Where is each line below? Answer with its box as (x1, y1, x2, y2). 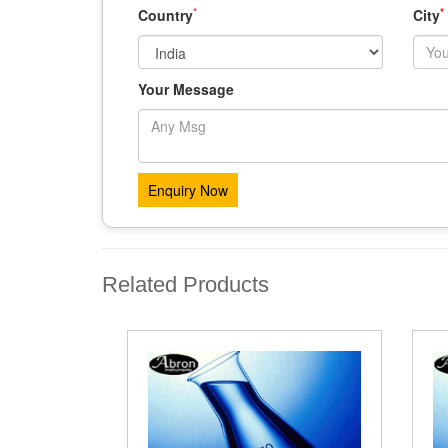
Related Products (102, 272, 269, 297)
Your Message (138, 79, 234, 99)
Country (138, 5, 193, 25)
